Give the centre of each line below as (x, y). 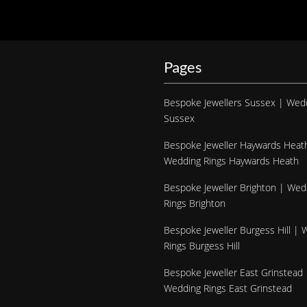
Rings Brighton (195, 203)
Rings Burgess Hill (202, 245)
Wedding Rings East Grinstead (228, 288)
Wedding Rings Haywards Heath (231, 160)
